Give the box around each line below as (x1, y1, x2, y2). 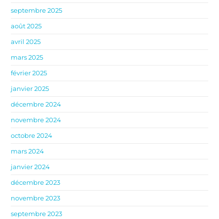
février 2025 (11, 68, 47, 77)
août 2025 (11, 22, 42, 30)
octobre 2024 (11, 131, 53, 139)
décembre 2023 (11, 178, 61, 186)
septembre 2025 (11, 6, 63, 14)
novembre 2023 (11, 194, 61, 202)
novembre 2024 (11, 115, 62, 124)
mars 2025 (11, 53, 44, 61)
